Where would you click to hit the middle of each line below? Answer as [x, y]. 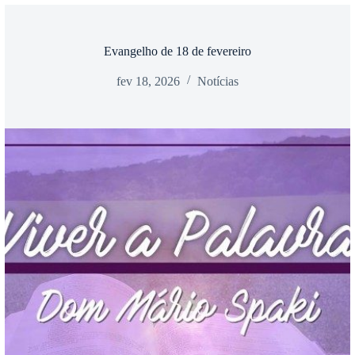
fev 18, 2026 [148, 81]
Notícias [218, 81]
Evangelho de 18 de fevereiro [177, 51]
